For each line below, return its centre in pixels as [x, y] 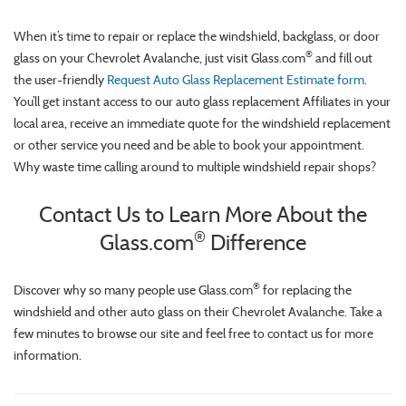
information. [48, 355]
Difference [256, 242]
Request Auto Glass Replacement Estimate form [236, 79]
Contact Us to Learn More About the [203, 213]
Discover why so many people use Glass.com [133, 290]
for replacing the [306, 290]
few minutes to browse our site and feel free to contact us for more [193, 333]
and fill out [343, 58]
